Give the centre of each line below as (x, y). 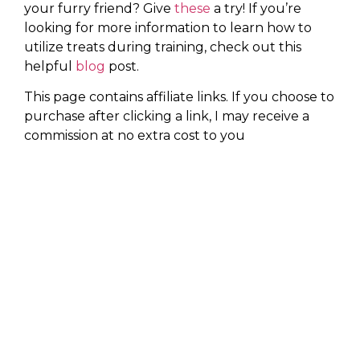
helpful (50, 66)
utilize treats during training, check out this (163, 47)
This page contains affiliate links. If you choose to (179, 97)
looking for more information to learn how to (168, 27)
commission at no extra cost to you (135, 136)
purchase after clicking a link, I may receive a (167, 117)
